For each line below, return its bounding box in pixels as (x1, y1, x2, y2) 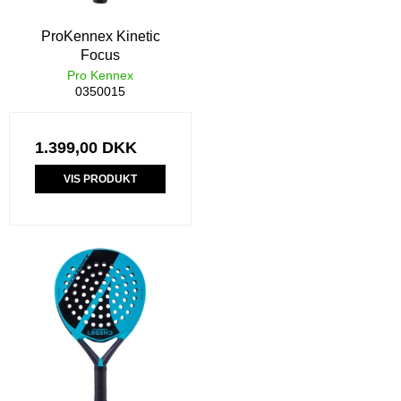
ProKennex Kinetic (40, 28, 160, 44)
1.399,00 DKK (35, 138, 137, 157)
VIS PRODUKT (64, 172, 137, 185)
